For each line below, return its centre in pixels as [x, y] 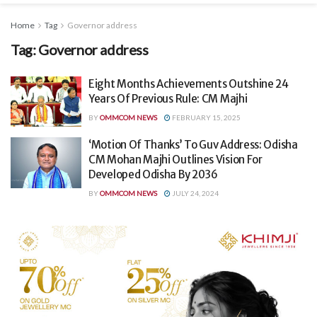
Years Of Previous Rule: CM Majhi [168, 98]
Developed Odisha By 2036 [153, 175]
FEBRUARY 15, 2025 [206, 117]
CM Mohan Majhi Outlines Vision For [175, 160]
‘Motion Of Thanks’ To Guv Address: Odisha [193, 145]
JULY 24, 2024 [195, 194]
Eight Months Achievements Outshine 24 [189, 83]
